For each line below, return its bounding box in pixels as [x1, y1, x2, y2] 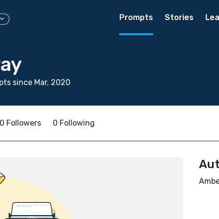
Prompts [119, 13, 153, 22]
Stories [165, 13, 194, 22]
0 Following [53, 118, 95, 128]
